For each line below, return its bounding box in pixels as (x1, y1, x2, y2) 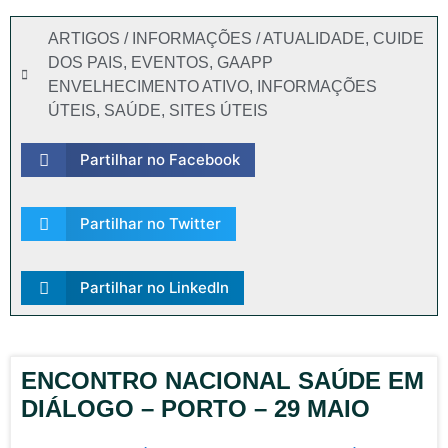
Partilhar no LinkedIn (79, 278, 229, 297)
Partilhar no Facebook (79, 150, 240, 169)
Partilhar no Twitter (79, 214, 221, 233)
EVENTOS (131, 54, 209, 71)
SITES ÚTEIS (169, 102, 268, 119)
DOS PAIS (48, 54, 123, 71)
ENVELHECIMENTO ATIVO (48, 78, 249, 95)
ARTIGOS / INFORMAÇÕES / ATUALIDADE (48, 30, 365, 47)
